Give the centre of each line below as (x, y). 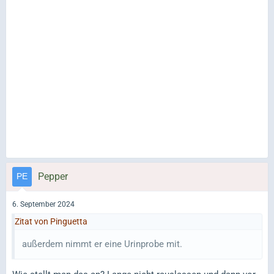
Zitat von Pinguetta (51, 222)
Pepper (53, 176)
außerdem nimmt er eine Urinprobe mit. (102, 244)
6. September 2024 (43, 205)
